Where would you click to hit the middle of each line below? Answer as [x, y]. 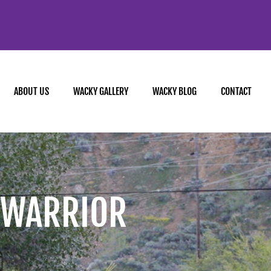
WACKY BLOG [174, 91]
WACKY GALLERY [100, 91]
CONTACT [236, 91]
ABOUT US [31, 91]
